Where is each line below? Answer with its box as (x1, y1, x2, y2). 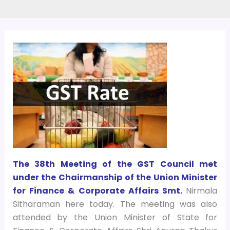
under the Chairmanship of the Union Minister (12, 171, 218, 184)
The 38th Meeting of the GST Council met (12, 158, 218, 170)
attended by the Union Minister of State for (12, 212, 218, 224)
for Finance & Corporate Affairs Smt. (12, 185, 183, 197)
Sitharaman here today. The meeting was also (12, 198, 218, 210)
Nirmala (186, 185, 218, 197)
